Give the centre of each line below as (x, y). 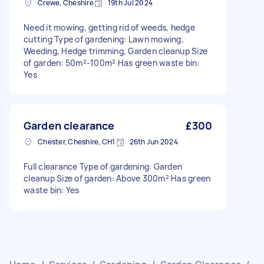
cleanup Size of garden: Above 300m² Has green (117, 178)
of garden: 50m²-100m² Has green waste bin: (112, 63)
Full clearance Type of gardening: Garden (103, 166)
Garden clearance (69, 126)
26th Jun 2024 (154, 142)
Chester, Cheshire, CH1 (77, 142)
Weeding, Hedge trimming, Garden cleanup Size (115, 51)
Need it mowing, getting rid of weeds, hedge (109, 27)
